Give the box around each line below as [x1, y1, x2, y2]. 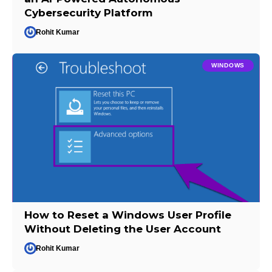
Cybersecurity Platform [24, 6, 153, 19]
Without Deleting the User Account [24, 222, 222, 235]
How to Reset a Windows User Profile [24, 208, 232, 221]
